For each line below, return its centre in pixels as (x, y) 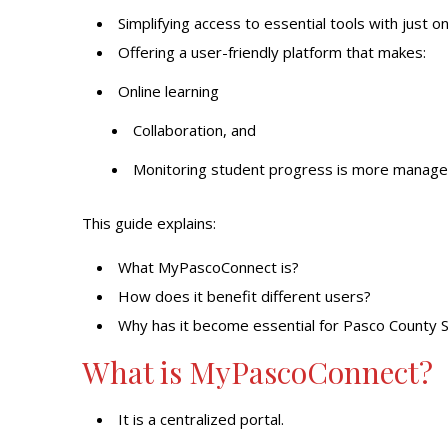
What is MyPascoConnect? (257, 372)
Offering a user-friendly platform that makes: (272, 52)
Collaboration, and (194, 130)
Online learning (168, 91)
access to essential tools (279, 23)
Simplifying (156, 23)
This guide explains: (149, 223)
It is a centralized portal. (201, 419)
